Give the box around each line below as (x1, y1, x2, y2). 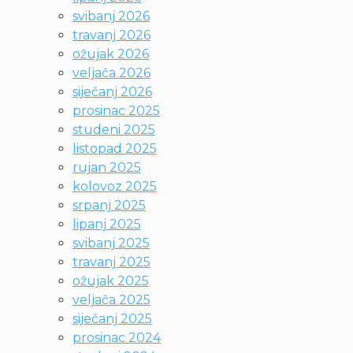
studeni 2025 (72, 122, 155, 137)
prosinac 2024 (72, 330, 161, 345)
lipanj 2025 (72, 217, 141, 232)
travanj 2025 (72, 255, 150, 269)
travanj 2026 (72, 28, 150, 43)
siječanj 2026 (72, 84, 152, 99)
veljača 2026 (72, 65, 150, 80)
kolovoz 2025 (72, 179, 157, 194)
